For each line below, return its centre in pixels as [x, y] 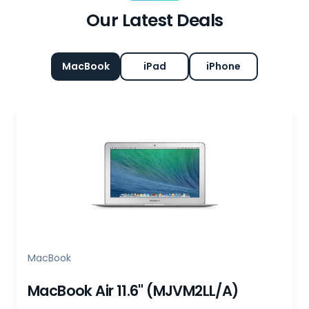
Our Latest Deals [154, 20]
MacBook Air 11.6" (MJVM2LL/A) [133, 291]
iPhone [223, 66]
